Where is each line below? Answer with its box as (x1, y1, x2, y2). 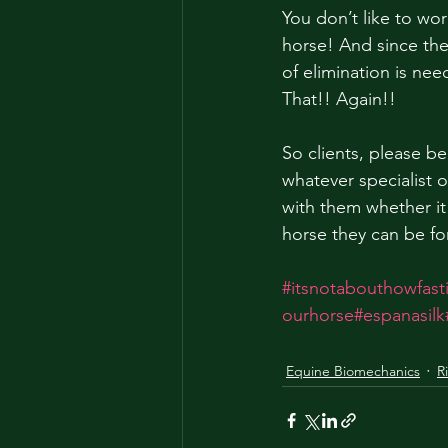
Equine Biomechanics (286, 361, 420, 380)
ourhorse (282, 304, 354, 326)
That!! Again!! (282, 88, 401, 110)
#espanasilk (354, 304, 445, 326)
